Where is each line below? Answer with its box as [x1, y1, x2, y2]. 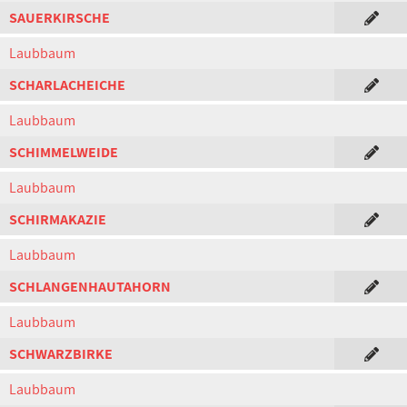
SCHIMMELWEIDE [9, 143, 118, 162]
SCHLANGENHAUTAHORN [9, 277, 171, 296]
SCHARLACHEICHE [9, 75, 125, 94]
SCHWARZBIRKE [9, 344, 113, 363]
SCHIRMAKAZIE [9, 210, 106, 229]
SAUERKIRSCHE [9, 8, 110, 27]
